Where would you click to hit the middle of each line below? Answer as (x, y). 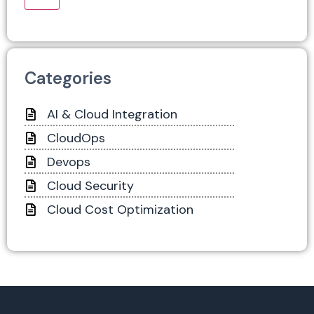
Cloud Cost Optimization (120, 209)
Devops (69, 162)
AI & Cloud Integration (112, 114)
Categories (68, 78)
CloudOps (76, 138)
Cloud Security (90, 185)
